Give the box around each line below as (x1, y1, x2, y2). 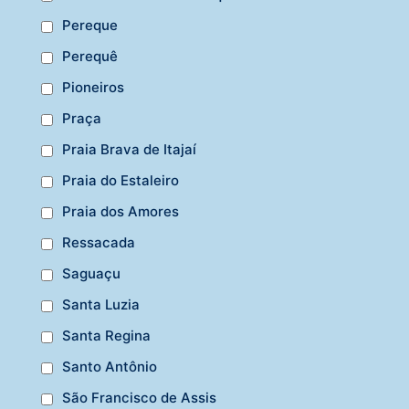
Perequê (62, 47, 118, 66)
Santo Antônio (62, 358, 157, 376)
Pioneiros (62, 79, 124, 97)
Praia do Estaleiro (62, 172, 179, 190)
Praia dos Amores (62, 203, 179, 221)
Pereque (62, 16, 118, 35)
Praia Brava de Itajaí (62, 141, 196, 159)
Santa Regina (62, 327, 151, 345)
